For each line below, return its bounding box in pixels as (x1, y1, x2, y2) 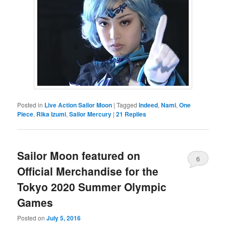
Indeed (139, 100, 158, 109)
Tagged (117, 100, 138, 109)
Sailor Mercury (69, 109, 112, 119)
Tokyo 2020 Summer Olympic (17, 179, 167, 194)
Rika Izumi (36, 109, 67, 119)
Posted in (17, 100, 43, 109)
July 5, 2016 (46, 213, 81, 223)
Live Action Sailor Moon (44, 100, 112, 109)
